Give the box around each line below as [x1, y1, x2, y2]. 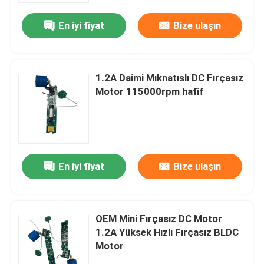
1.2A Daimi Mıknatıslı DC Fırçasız [95, 72, 244, 84]
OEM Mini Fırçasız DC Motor [95, 213, 223, 225]
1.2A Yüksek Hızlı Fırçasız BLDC [95, 226, 239, 239]
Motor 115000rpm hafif [95, 85, 204, 98]
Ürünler [21, 217, 53, 229]
